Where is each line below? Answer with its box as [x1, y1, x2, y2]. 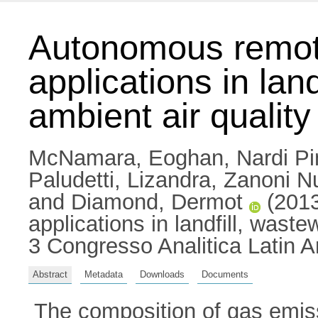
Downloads [140, 268, 185, 280]
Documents [202, 268, 248, 280]
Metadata [84, 268, 123, 280]
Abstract [33, 268, 67, 280]
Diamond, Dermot [71, 190, 243, 214]
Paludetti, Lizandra [28, 168, 211, 192]
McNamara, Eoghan [28, 146, 224, 170]
